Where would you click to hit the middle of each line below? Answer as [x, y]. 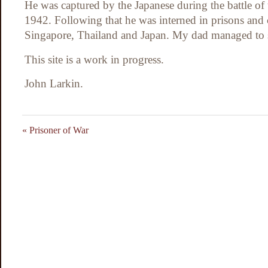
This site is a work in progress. [94, 59]
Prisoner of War [58, 130]
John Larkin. [54, 84]
